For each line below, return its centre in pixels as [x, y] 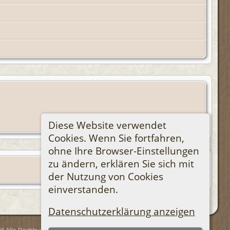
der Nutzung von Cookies [106, 176]
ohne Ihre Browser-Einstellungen [123, 150]
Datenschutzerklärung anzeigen [121, 212]
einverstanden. [83, 189]
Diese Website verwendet [107, 125]
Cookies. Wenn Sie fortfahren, [116, 138]
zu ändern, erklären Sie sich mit [121, 163]
